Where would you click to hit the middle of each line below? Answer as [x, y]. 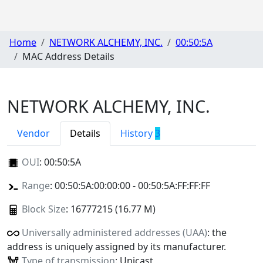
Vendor [33, 133]
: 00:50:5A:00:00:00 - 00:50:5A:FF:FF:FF [130, 185]
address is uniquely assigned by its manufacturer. [117, 246]
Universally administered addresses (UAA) [114, 232]
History [138, 133]
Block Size [43, 209]
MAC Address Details [68, 57]
